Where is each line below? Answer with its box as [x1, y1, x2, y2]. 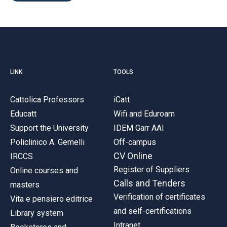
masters [10, 179, 40, 190]
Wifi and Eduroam [113, 108, 175, 119]
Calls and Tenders [113, 177, 185, 188]
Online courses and [10, 165, 78, 175]
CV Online [113, 150, 153, 161]
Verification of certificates [113, 192, 205, 202]
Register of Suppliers [113, 164, 190, 174]
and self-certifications [113, 206, 192, 216]
